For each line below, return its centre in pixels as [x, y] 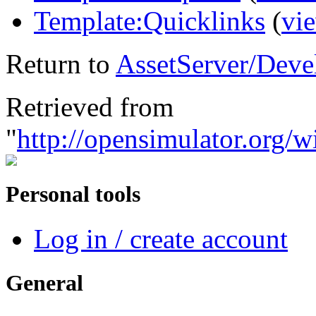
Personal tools [73, 194]
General [44, 283]
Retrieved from [90, 107]
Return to [61, 63]
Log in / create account [161, 239]
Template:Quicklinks [150, 20]
